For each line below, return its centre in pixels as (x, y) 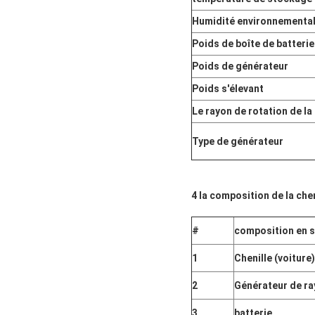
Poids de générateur (240, 66)
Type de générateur (238, 142)
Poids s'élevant (228, 89)
